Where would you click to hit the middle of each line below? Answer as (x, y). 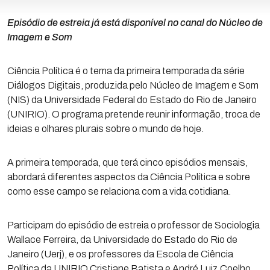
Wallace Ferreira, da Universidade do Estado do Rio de (122, 240)
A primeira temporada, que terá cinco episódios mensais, (127, 162)
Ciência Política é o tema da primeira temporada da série (126, 71)
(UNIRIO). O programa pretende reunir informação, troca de (134, 114)
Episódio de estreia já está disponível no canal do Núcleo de (135, 23)
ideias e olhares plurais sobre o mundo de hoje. (105, 129)
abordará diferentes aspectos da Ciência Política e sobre (129, 177)
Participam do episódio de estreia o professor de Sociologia (133, 225)
